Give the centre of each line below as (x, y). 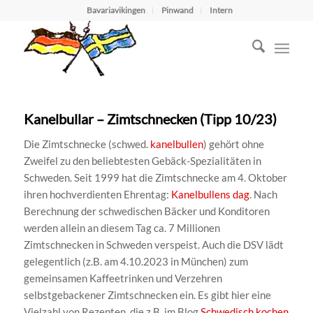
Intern (221, 10)
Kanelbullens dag (210, 194)
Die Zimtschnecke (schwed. (87, 144)
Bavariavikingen (116, 10)
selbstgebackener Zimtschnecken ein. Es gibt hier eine (147, 294)
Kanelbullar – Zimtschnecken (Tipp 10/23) (150, 119)
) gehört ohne (233, 144)
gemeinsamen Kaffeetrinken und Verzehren (123, 278)
